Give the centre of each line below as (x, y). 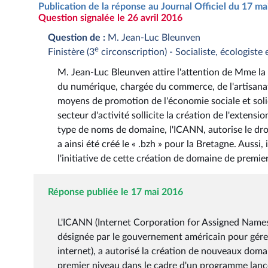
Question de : (77, 37)
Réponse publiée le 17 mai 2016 (115, 192)
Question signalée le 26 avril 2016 (110, 18)
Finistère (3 (71, 52)
